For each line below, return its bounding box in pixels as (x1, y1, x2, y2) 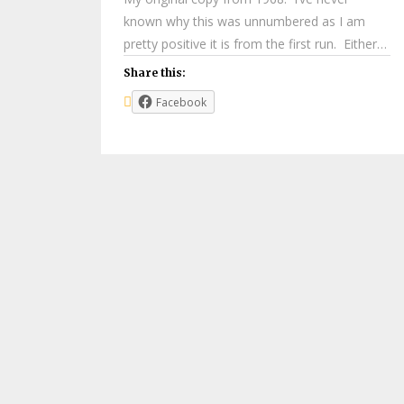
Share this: (124, 65, 186, 79)
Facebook (156, 94, 207, 110)
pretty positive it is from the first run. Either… (124, 34, 387, 52)
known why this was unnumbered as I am (124, 12, 365, 30)
